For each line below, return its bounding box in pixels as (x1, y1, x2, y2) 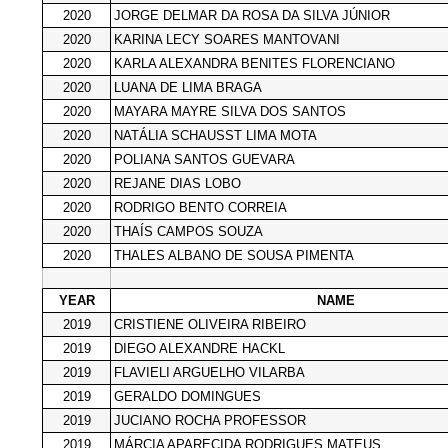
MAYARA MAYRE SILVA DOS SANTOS (114, 103, 346, 119)
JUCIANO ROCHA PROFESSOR (114, 412, 306, 428)
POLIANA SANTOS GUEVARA (114, 151, 295, 167)
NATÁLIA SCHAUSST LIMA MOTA (114, 127, 317, 143)
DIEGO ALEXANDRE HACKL (114, 340, 285, 356)
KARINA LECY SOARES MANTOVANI (114, 31, 340, 47)
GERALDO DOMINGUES (114, 388, 261, 404)
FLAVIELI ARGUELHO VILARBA (114, 364, 305, 380)
